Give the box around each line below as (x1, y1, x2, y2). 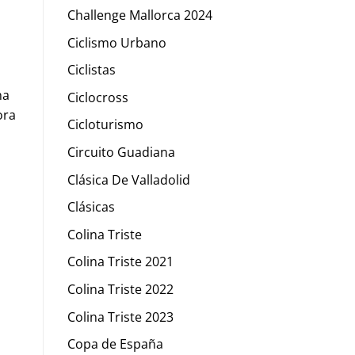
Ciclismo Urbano (67, 33, 166, 52)
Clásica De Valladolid (67, 170, 190, 189)
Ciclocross (67, 88, 128, 106)
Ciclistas (67, 61, 116, 79)
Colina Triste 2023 (67, 307, 174, 326)
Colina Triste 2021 (67, 253, 174, 271)
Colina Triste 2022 (67, 281, 174, 299)
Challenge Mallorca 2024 (67, 6, 212, 25)
